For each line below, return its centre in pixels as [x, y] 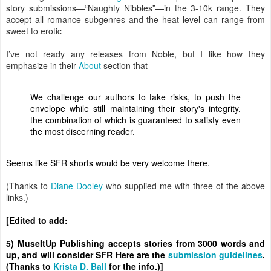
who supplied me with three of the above [184, 186]
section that [124, 65]
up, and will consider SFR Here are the [87, 255]
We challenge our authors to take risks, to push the [135, 97]
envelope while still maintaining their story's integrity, [135, 108]
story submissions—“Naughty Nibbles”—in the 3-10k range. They [135, 8]
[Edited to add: [37, 220]
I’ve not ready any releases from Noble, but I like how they [135, 54]
